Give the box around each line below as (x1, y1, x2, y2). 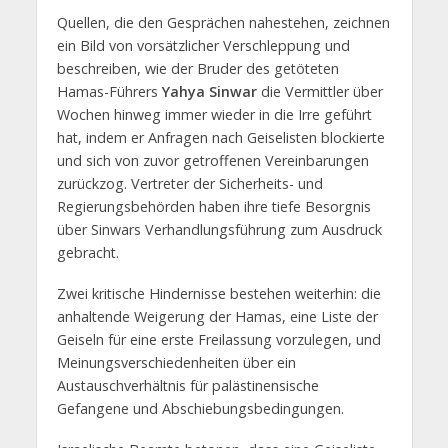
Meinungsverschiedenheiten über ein (56, 353, 296, 373)
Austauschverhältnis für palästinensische (56, 376, 319, 396)
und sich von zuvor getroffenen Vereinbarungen (56, 151, 369, 171)
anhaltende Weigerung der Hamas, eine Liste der (56, 307, 378, 327)
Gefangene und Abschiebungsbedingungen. (56, 399, 344, 419)
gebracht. (56, 243, 119, 263)
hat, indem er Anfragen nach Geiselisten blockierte (56, 128, 385, 148)
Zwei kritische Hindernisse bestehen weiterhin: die (56, 284, 381, 304)
